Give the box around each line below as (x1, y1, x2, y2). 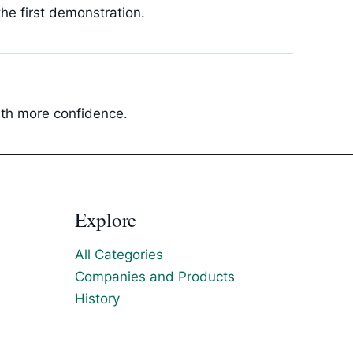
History (75, 291, 120, 307)
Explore (75, 206, 136, 232)
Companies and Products (75, 269, 235, 284)
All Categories (75, 247, 163, 262)
